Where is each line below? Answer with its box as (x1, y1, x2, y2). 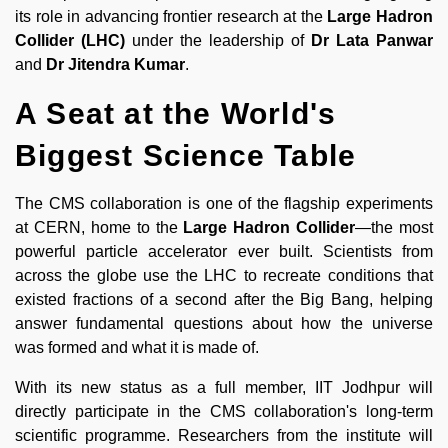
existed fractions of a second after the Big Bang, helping (15, 290, 433, 308)
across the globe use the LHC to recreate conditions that (15, 266, 433, 284)
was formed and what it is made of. (15, 338, 259, 356)
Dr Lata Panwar (311, 31, 433, 49)
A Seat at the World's (15, 96, 337, 130)
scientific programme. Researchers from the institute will (15, 426, 433, 444)
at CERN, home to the (15, 218, 184, 236)
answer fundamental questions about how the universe (15, 314, 433, 332)
